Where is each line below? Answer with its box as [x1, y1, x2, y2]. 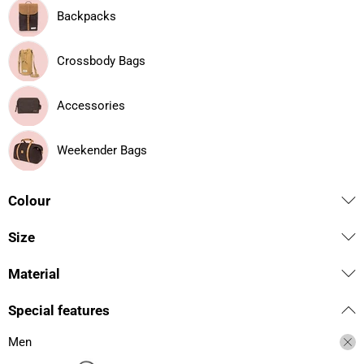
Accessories [57, 98, 125, 113]
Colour [8, 193, 50, 209]
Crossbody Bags [57, 54, 145, 68]
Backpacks [57, 9, 116, 24]
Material [8, 266, 60, 282]
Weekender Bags [57, 143, 147, 158]
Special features [8, 302, 110, 318]
